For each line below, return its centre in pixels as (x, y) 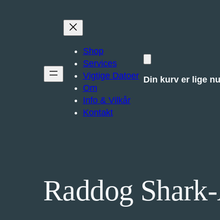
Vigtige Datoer (111, 76)
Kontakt (98, 112)
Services (100, 63)
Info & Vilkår (107, 100)
